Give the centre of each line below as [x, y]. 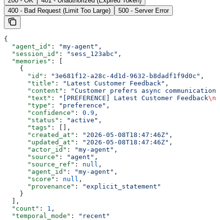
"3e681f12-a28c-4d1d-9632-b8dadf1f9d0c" [126, 76]
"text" [27, 98]
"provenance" [39, 186]
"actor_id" [35, 149]
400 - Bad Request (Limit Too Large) [59, 10]
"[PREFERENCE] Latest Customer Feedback [134, 98]
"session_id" [31, 54]
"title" [29, 83]
